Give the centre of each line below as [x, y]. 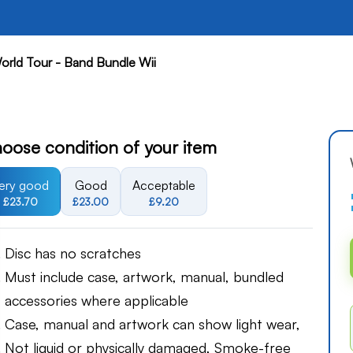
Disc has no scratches [73, 253]
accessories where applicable [97, 301]
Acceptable [164, 185]
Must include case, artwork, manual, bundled [144, 277]
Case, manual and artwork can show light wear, [152, 324]
